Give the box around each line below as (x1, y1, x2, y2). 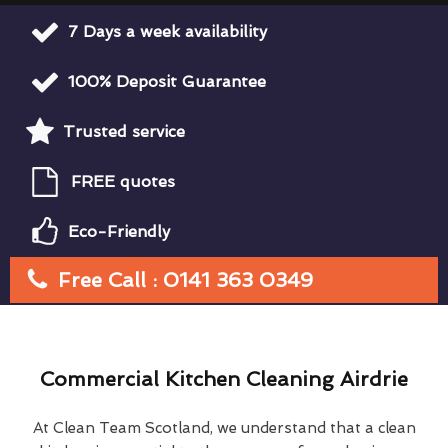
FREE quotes (71, 171, 175, 191)
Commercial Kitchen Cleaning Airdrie (40, 366, 408, 391)
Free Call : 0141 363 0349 (58, 267, 313, 292)
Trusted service (63, 121, 185, 141)
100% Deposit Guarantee (68, 71, 266, 91)
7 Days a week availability (68, 21, 267, 41)
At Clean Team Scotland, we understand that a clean (32, 418, 416, 437)
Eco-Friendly (68, 221, 170, 241)
